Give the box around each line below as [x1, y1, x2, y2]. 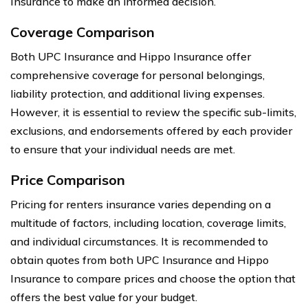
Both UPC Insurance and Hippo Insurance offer [10, 49, 251, 63]
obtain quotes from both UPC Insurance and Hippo [10, 252, 269, 267]
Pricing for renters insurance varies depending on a [10, 197, 271, 211]
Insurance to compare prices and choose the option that [10, 271, 296, 285]
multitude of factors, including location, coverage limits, [10, 215, 286, 230]
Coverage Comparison [10, 23, 155, 41]
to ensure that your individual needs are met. [10, 142, 235, 156]
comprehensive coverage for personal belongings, [10, 67, 265, 82]
